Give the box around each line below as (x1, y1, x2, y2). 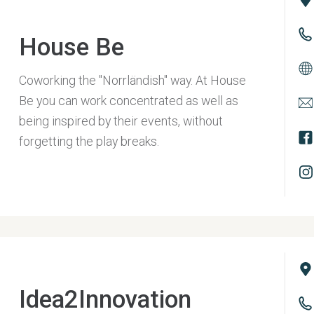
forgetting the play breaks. (18, 134, 159, 149)
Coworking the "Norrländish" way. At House (18, 73, 246, 88)
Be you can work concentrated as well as (18, 93, 238, 109)
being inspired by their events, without (18, 114, 223, 129)
